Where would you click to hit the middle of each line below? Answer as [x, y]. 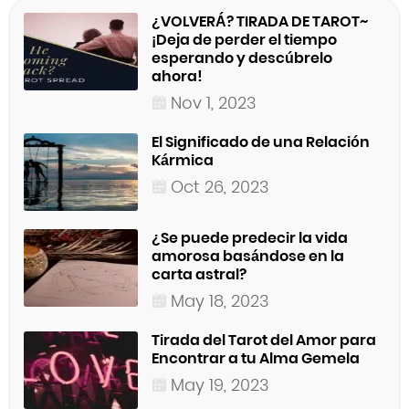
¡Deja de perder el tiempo [244, 40]
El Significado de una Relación [261, 142]
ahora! [177, 77]
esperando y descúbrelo [242, 58]
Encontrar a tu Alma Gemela [256, 359]
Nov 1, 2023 [214, 103]
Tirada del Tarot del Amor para [264, 341]
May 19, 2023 [220, 385]
